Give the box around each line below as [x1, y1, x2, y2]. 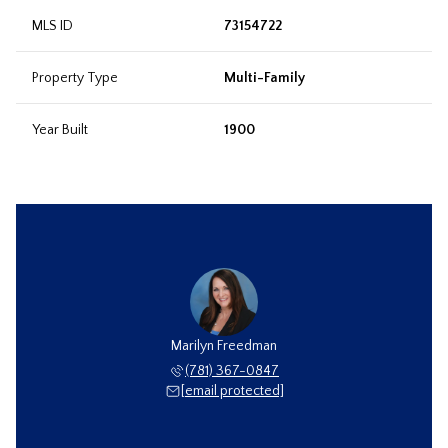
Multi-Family [224, 70, 305, 87]
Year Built [32, 122, 88, 139]
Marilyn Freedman [171, 338, 277, 355]
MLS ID [32, 18, 73, 35]
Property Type [32, 70, 118, 87]
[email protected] [180, 383, 284, 400]
